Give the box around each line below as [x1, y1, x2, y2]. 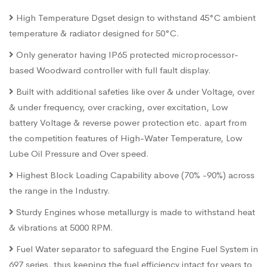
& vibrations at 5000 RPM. [9, 222, 113, 234]
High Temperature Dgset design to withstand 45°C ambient [14, 12, 256, 24]
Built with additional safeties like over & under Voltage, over [14, 86, 254, 98]
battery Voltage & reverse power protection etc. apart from [9, 117, 247, 129]
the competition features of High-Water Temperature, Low [9, 132, 243, 144]
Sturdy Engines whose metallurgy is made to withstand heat [14, 206, 255, 218]
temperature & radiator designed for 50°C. [9, 27, 179, 39]
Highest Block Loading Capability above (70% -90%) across [14, 169, 254, 181]
